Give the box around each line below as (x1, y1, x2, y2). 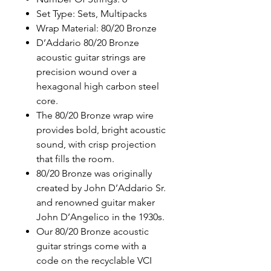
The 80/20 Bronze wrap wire (36, 109, 154, 121)
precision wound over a (36, 66, 137, 77)
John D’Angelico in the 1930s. (36, 211, 165, 223)
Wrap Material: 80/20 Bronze (36, 22, 157, 34)
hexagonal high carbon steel (36, 80, 159, 92)
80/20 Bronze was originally (36, 168, 152, 179)
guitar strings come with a (36, 240, 146, 252)
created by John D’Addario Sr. (36, 182, 166, 194)
